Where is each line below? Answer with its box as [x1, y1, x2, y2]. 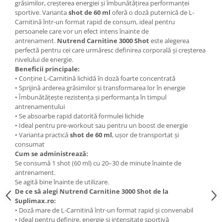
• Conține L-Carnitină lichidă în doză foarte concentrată [15, 73, 175, 83]
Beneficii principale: [15, 64, 80, 73]
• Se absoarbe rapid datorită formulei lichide [15, 111, 144, 120]
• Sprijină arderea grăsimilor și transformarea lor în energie [15, 83, 185, 92]
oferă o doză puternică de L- [111, 7, 194, 17]
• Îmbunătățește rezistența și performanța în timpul [15, 92, 166, 102]
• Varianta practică [15, 130, 70, 139]
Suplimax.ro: [15, 196, 56, 205]
